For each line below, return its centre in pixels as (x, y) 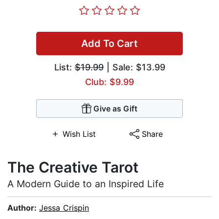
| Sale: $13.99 (134, 67)
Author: (23, 208)
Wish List (79, 134)
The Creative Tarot (73, 167)
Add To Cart (109, 44)
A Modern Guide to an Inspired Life (86, 184)
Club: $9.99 (109, 82)
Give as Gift (115, 109)
